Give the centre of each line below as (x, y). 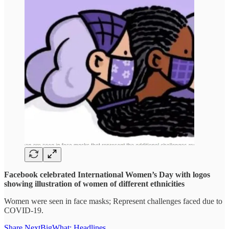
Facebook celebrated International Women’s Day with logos (107, 175)
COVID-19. (24, 211)
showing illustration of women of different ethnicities (94, 184)
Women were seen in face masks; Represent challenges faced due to (113, 201)
